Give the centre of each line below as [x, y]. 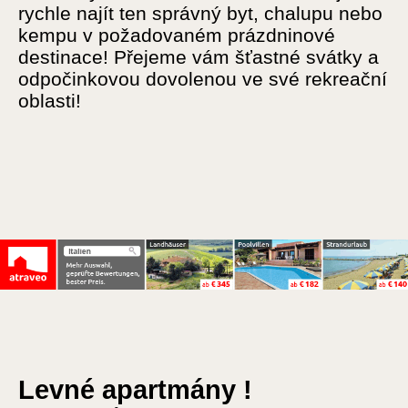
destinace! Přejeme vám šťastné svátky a [199, 57]
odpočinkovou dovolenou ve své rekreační [203, 79]
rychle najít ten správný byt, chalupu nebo [200, 13]
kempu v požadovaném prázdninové [177, 35]
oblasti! [50, 101]
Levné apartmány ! [135, 390]
